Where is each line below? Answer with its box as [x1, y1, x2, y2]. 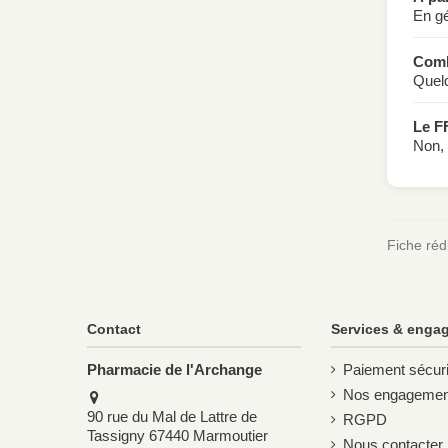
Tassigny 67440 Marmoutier [87, 426, 268, 444]
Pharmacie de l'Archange [87, 360, 262, 378]
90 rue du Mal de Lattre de [87, 407, 257, 425]
